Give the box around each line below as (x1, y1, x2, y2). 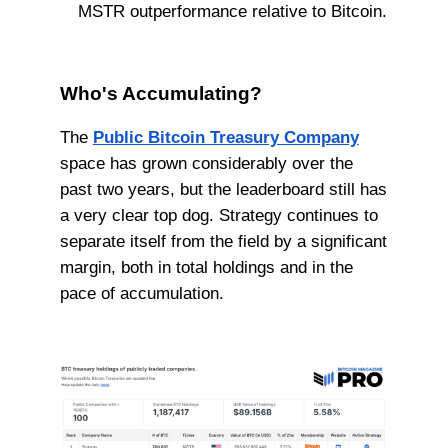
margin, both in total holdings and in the (59, 256, 353, 277)
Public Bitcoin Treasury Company (92, 126, 359, 147)
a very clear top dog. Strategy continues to (59, 204, 378, 225)
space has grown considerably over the (59, 152, 353, 173)
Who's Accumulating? (59, 82, 262, 104)
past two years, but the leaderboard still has (59, 178, 387, 199)
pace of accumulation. (59, 282, 224, 303)
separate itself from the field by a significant (59, 230, 387, 251)
